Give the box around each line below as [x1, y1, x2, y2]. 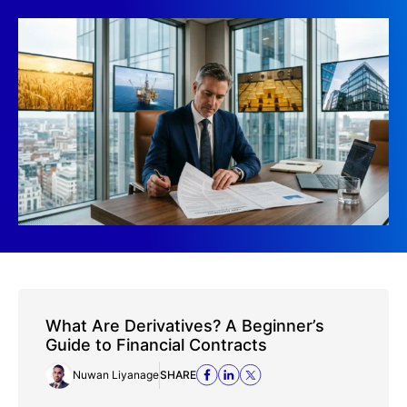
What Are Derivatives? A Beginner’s [45, 315, 324, 335]
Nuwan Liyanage [73, 367, 159, 382]
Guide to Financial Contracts [45, 334, 267, 354]
